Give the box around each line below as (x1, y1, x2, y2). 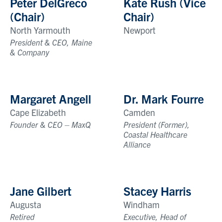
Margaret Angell (10, 91, 91, 106)
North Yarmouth (10, 24, 70, 36)
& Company (10, 47, 49, 57)
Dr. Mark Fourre (123, 91, 204, 106)
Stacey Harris (123, 183, 191, 198)
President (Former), (123, 119, 190, 129)
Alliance (123, 139, 151, 149)
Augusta (10, 198, 41, 210)
